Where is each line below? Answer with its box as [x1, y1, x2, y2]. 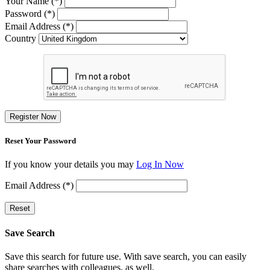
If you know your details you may [5, 159, 136, 170]
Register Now [10, 111, 56, 121]
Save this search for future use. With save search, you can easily [5, 251, 246, 262]
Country [5, 33, 36, 43]
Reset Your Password [5, 136, 76, 146]
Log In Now [136, 159, 184, 170]
